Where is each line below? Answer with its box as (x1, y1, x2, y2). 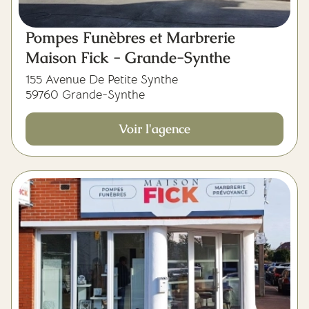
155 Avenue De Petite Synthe (26, 72, 178, 87)
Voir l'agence (119, 121, 190, 137)
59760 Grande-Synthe (26, 87, 145, 102)
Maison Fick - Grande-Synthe (26, 48, 230, 68)
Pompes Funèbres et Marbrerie (26, 28, 235, 48)
